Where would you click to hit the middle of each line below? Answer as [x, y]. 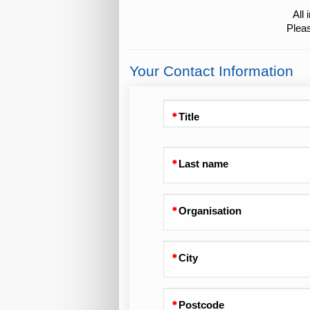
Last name [203, 164]
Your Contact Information [211, 71]
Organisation [210, 211]
